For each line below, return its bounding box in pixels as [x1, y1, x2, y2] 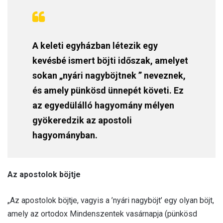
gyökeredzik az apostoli [32, 114, 132, 125]
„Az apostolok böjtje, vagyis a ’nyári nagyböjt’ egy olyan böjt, [7, 195, 214, 205]
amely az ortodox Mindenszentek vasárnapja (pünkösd [7, 209, 197, 219]
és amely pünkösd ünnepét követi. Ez [32, 85, 184, 96]
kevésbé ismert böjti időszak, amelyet [32, 55, 188, 66]
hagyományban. [32, 129, 98, 140]
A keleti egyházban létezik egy [32, 40, 158, 51]
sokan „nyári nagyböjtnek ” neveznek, [32, 70, 186, 81]
